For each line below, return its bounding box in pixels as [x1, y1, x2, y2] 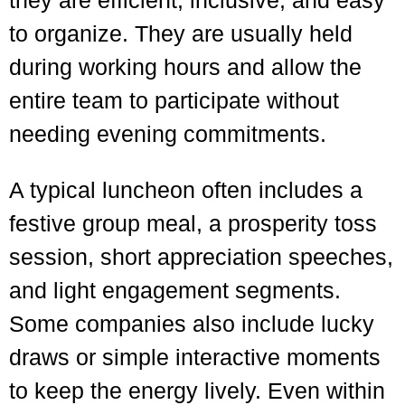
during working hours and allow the [9, 54, 362, 80]
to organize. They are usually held [9, 21, 353, 46]
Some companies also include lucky [9, 311, 374, 336]
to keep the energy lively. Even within [9, 378, 385, 403]
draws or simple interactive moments [9, 344, 381, 370]
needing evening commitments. [9, 121, 326, 146]
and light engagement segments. [9, 278, 341, 303]
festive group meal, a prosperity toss [9, 211, 377, 236]
